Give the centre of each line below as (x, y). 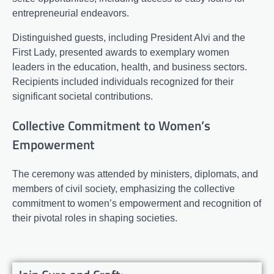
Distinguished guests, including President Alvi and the (129, 37)
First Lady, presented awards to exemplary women (121, 52)
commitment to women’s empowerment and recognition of (137, 204)
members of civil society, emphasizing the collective (124, 189)
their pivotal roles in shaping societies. (95, 218)
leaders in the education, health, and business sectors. (130, 67)
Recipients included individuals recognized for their (123, 81)
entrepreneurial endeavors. (71, 13)
